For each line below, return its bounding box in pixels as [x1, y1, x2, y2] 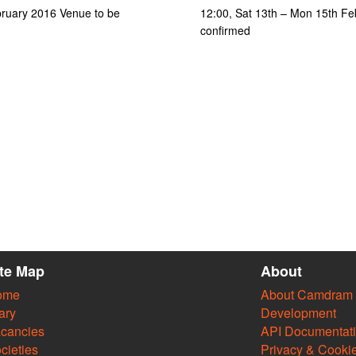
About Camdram [260, 285, 353, 304]
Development [260, 304, 336, 323]
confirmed [199, 21, 250, 38]
